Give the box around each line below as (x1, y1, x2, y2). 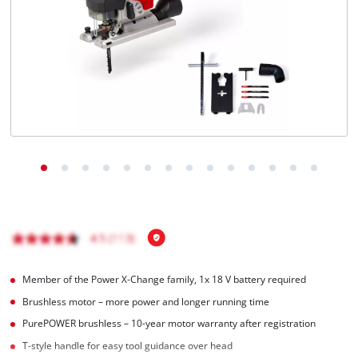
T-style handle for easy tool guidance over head (22, 340, 233, 352)
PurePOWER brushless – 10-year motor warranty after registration (22, 317, 316, 330)
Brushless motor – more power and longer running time (22, 295, 270, 308)
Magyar (47, 39, 75, 50)
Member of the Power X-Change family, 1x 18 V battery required (22, 272, 307, 285)
